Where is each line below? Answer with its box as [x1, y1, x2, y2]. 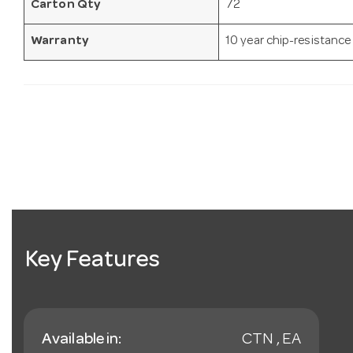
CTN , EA [242, 332, 301, 348]
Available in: [42, 332, 122, 348]
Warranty [31, 35, 89, 48]
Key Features [25, 249, 161, 273]
